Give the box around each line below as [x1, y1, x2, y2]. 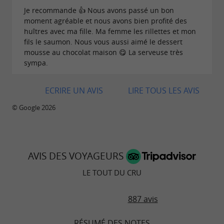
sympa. [24, 57, 48, 67]
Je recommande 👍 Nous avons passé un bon [24, 5, 174, 15]
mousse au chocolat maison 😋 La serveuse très [24, 47, 183, 57]
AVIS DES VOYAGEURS [28, 149, 126, 162]
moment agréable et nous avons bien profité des [24, 15, 187, 25]
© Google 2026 [12, 103, 55, 112]
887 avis [127, 193, 158, 205]
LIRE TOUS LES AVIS [128, 84, 199, 96]
